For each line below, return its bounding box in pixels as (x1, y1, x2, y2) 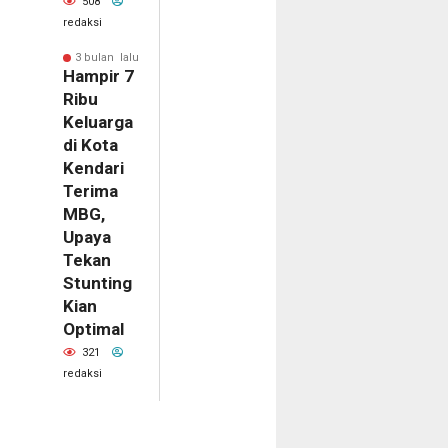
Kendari (62, 158, 124, 179)
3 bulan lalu (74, 51, 139, 65)
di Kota (62, 135, 118, 156)
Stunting (62, 273, 132, 294)
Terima (62, 181, 118, 202)
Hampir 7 (62, 66, 134, 87)
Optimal (62, 319, 124, 340)
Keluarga (62, 112, 133, 133)
